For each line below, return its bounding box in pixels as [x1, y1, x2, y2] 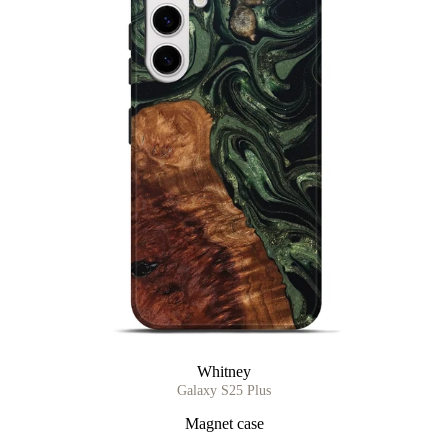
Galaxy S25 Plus [177, 383, 271, 399]
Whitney [197, 363, 251, 381]
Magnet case [184, 415, 264, 433]
